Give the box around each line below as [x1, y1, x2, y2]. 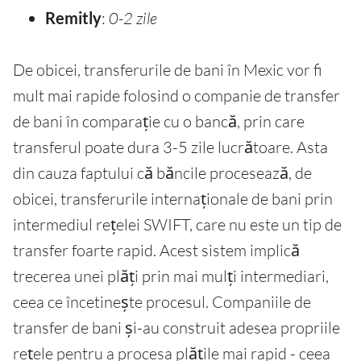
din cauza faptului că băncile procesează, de [13, 163, 312, 184]
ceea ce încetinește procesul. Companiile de [13, 292, 311, 313]
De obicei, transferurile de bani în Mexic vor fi [13, 60, 322, 81]
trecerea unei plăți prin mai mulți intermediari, [13, 266, 329, 287]
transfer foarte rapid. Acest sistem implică [13, 240, 300, 261]
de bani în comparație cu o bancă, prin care [13, 111, 305, 132]
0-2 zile [109, 8, 157, 29]
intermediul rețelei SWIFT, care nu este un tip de [13, 214, 342, 235]
